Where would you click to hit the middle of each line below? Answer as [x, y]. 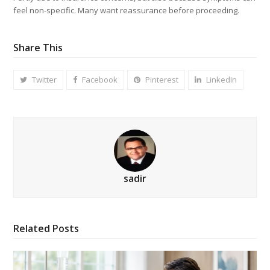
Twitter [45, 79]
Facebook [100, 79]
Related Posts [46, 228]
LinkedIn [222, 79]
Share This [38, 47]
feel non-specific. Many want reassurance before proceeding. [127, 10]
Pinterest [162, 79]
